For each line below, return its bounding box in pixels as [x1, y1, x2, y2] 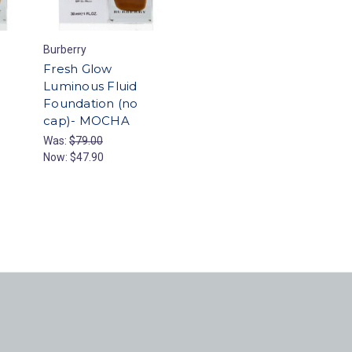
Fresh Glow [43, 61, 112, 77]
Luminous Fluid [43, 79, 137, 94]
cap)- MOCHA [43, 113, 130, 129]
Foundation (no [43, 96, 138, 112]
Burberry [43, 43, 86, 57]
